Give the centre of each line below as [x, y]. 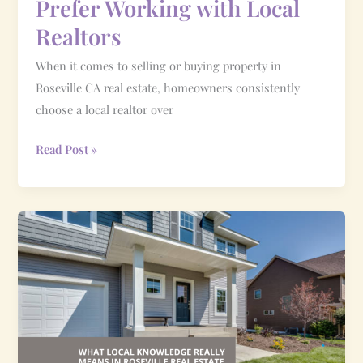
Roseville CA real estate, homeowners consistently [168, 87]
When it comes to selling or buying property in [159, 65]
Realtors [79, 36]
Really [51, 286]
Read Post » [67, 149]
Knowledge [65, 265]
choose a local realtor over [105, 109]
